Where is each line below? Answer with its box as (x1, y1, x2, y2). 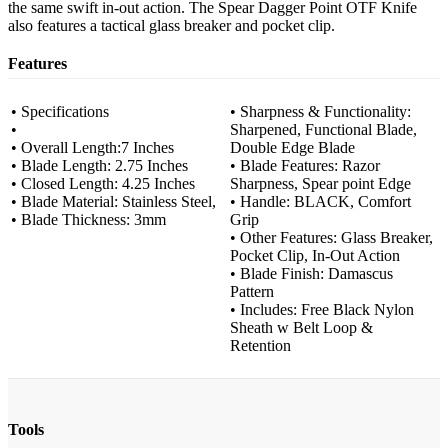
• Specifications (11, 103, 109, 121)
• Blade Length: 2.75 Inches (11, 157, 188, 175)
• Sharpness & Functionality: (230, 103, 411, 121)
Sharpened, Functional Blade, (230, 121, 417, 139)
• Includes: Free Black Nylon (230, 301, 414, 319)
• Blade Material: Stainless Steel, (11, 193, 216, 211)
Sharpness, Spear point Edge (230, 175, 411, 193)
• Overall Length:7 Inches (11, 139, 174, 157)
